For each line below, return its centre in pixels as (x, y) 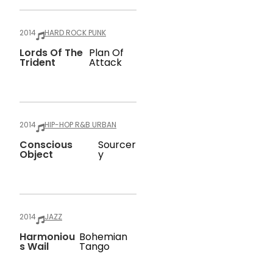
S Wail (34, 246)
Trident (37, 62)
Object (36, 154)
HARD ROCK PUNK (75, 33)
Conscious (46, 145)
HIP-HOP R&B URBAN (80, 125)
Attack (105, 62)
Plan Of (106, 53)
